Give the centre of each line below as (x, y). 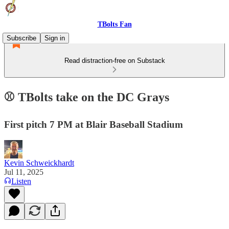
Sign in (55, 38)
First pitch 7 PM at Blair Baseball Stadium (94, 124)
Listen (21, 181)
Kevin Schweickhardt (39, 163)
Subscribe (21, 38)
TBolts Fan (114, 24)
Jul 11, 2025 (24, 172)
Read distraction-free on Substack (114, 61)
